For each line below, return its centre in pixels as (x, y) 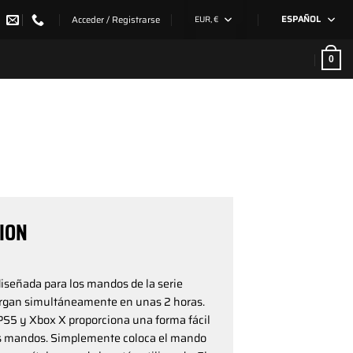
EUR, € (207, 19)
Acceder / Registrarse (115, 20)
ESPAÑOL (301, 20)
